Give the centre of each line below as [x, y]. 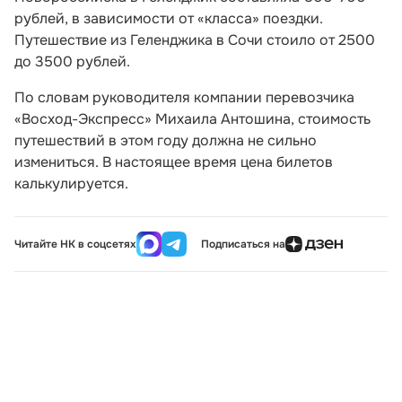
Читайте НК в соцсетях [75, 244]
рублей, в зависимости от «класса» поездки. [169, 18]
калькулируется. [71, 184]
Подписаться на [243, 244]
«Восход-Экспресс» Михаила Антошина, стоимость [192, 119]
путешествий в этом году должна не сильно [166, 140]
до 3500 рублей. [72, 61]
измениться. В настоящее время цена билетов [174, 162]
